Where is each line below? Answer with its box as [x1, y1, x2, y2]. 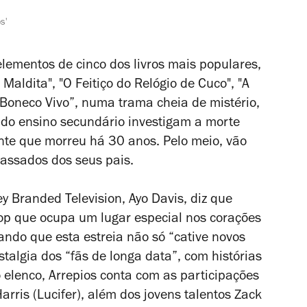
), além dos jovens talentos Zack [77, 289, 262, 304]
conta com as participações [97, 270, 259, 284]
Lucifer [37, 289, 77, 304]
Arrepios [49, 270, 97, 284]
